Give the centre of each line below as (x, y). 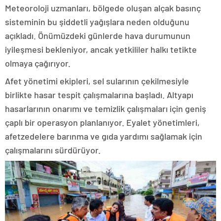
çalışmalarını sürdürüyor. (53, 150)
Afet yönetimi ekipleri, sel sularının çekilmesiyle (97, 81)
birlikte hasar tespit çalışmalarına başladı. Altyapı (99, 95)
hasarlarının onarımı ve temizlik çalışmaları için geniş (106, 109)
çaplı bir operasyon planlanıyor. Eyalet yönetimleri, (102, 122)
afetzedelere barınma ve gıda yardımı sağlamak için (104, 136)
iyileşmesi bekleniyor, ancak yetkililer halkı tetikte (101, 49)
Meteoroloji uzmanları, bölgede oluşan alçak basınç (103, 8)
